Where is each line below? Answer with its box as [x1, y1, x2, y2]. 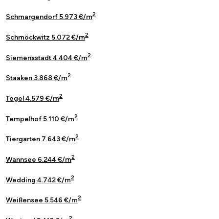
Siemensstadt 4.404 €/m [6, 53, 88, 62]
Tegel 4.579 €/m [6, 94, 59, 103]
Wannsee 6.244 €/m [6, 155, 71, 164]
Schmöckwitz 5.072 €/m [6, 33, 85, 42]
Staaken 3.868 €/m [6, 74, 67, 83]
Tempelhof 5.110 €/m [6, 114, 74, 123]
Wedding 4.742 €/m [6, 175, 71, 184]
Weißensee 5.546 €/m [6, 196, 78, 205]
